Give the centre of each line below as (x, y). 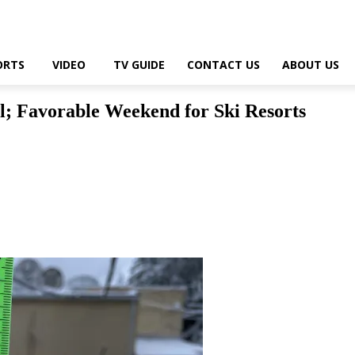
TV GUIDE (139, 65)
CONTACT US (223, 65)
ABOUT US (311, 65)
